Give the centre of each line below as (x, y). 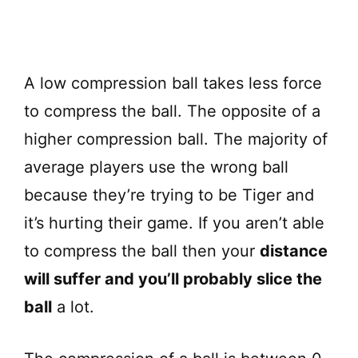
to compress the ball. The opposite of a (172, 111)
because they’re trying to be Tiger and (169, 195)
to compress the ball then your (142, 251)
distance (294, 251)
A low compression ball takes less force (173, 84)
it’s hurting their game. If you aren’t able (174, 223)
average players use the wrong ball (156, 167)
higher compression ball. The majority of (176, 139)
